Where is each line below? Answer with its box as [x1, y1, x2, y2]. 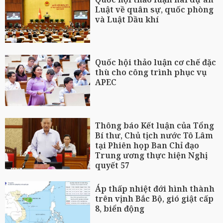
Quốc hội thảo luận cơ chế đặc [95, 57, 217, 68]
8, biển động [95, 203, 145, 214]
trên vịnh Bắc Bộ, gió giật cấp [95, 193, 214, 204]
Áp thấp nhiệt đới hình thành [95, 183, 215, 194]
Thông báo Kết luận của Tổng [95, 120, 215, 131]
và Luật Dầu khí [95, 13, 159, 25]
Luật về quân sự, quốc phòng [95, 3, 214, 15]
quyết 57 [95, 160, 130, 171]
